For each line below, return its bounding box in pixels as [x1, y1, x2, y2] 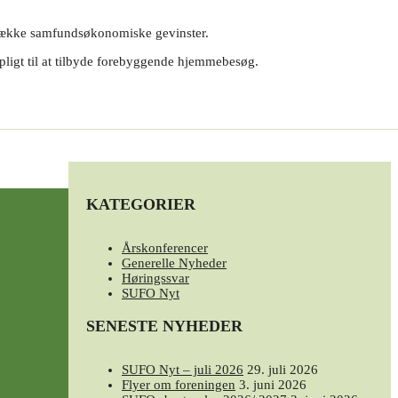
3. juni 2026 [239, 377, 306, 392]
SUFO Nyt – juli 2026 [122, 362, 243, 377]
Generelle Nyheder [122, 255, 227, 270]
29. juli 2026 [247, 362, 318, 377]
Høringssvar [122, 270, 189, 285]
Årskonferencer [122, 240, 208, 255]
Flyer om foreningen [122, 377, 235, 392]
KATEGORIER [86, 195, 195, 213]
